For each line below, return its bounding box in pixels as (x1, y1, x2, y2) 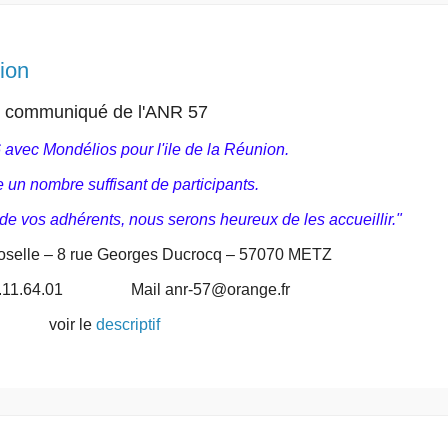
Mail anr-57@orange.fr (126, 281, 290, 299)
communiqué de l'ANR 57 (4, 102, 208, 123)
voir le (48, 316, 96, 334)
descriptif (95, 316, 160, 334)
